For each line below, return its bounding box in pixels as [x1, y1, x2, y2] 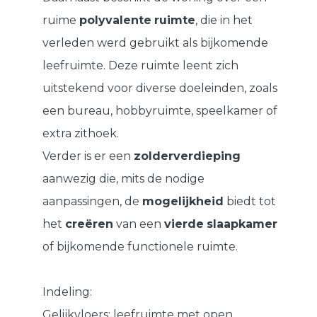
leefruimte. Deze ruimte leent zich [42, 59, 238, 73]
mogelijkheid [142, 195, 224, 209]
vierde [164, 217, 204, 231]
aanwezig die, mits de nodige [42, 172, 204, 186]
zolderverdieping [134, 149, 241, 163]
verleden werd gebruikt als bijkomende [42, 36, 268, 50]
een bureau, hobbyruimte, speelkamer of [42, 104, 277, 118]
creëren [65, 217, 113, 231]
